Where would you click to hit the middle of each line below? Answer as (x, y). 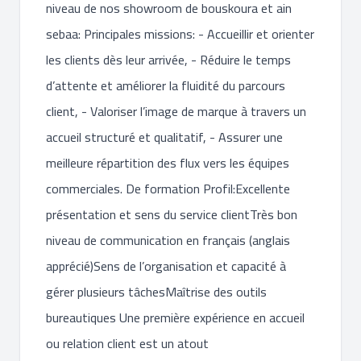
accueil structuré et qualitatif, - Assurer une (164, 137)
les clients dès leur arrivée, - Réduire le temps (168, 60)
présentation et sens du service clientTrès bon (172, 214)
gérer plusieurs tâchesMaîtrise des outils (156, 292)
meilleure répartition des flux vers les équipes (168, 163)
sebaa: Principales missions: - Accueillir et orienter (180, 34)
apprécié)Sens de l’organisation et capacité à (166, 266)
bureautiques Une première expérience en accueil (175, 317)
